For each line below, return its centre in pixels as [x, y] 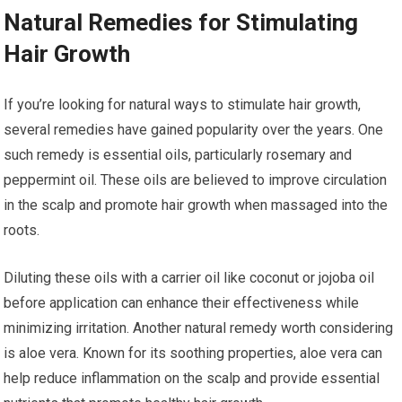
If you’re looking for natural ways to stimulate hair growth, [183, 104]
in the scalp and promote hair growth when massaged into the [196, 205]
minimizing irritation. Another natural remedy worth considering [199, 328]
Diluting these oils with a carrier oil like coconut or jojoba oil [189, 277]
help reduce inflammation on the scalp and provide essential [192, 378]
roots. [22, 230]
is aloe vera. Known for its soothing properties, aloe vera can [193, 353]
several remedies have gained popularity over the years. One [194, 129]
